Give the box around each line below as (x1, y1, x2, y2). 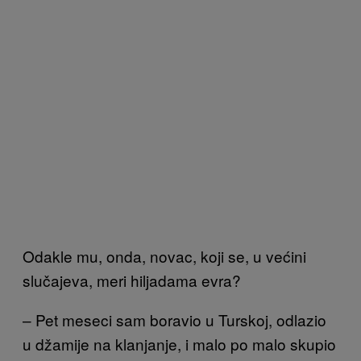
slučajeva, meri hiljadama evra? (23, 268, 241, 291)
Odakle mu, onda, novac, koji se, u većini (23, 244, 306, 267)
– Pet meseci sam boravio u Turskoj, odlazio (23, 308, 326, 330)
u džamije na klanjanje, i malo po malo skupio (23, 332, 336, 355)
